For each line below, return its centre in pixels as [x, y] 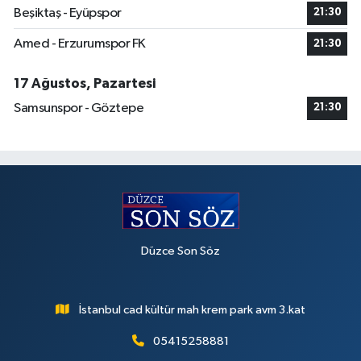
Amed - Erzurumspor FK [80, 44]
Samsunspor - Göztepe [79, 108]
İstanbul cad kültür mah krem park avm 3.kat [192, 309]
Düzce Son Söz [180, 251]
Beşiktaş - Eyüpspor [68, 13]
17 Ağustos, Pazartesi [85, 83]
